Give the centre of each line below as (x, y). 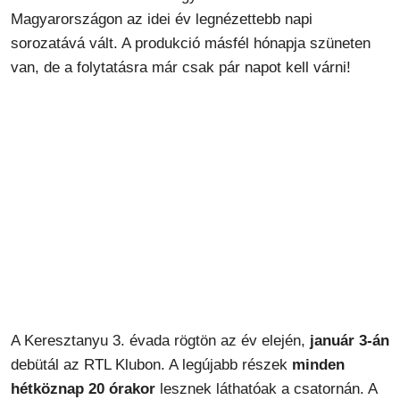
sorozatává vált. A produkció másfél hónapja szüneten (191, 43)
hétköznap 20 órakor (83, 388)
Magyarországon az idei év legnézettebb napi (162, 19)
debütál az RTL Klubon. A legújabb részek (151, 364)
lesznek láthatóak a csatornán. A (266, 388)
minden (318, 364)
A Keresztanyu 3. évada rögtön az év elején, (160, 340)
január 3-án (350, 340)
